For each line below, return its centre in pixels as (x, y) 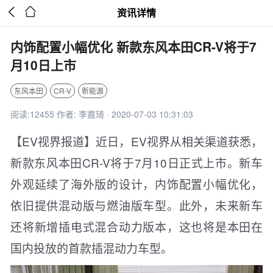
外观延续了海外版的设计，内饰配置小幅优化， (136, 184)
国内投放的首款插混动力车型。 (91, 248)
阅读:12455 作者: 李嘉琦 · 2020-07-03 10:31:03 (102, 114)
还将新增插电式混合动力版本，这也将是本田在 (136, 226)
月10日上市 (43, 65)
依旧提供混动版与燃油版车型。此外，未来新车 (136, 205)
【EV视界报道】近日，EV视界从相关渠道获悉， (136, 141)
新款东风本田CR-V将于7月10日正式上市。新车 (136, 162)
